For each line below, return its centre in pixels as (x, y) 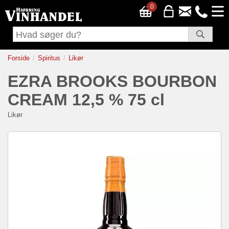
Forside (19, 58)
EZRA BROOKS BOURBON (112, 82)
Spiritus (49, 58)
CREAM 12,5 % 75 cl (86, 100)
